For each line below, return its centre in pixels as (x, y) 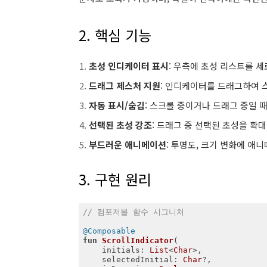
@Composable (109, 231)
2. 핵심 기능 (115, 35)
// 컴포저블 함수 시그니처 (133, 212)
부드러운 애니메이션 (128, 145)
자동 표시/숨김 (117, 105)
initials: (125, 250)
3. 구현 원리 (115, 179)
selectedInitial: (142, 259)
